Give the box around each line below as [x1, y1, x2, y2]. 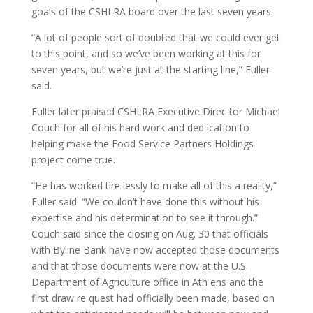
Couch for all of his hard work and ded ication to [31, 121, 249, 134]
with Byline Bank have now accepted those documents [31, 243, 279, 256]
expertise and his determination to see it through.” [31, 211, 258, 224]
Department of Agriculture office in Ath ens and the [31, 275, 263, 289]
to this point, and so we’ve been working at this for [31, 47, 261, 60]
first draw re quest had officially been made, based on [31, 291, 275, 305]
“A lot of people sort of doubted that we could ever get [31, 31, 280, 44]
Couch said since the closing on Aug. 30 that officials [31, 227, 268, 240]
